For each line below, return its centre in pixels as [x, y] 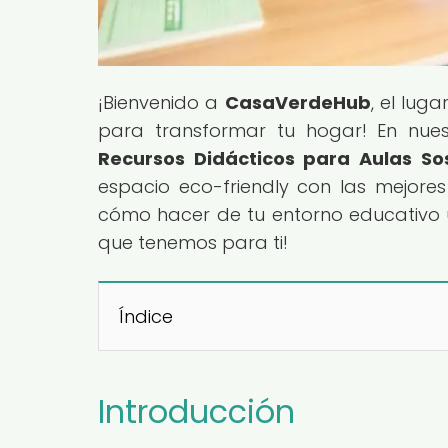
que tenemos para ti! [193, 242]
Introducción [196, 411]
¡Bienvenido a [161, 102]
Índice [146, 316]
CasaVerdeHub [297, 102]
